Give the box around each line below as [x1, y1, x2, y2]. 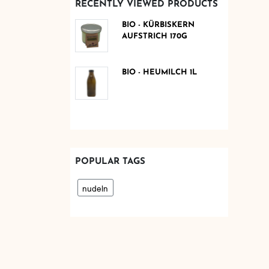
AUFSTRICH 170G [121, 32, 187, 41]
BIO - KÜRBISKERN [121, 21, 195, 29]
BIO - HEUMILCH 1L [121, 68, 197, 76]
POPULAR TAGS [74, 157, 145, 166]
